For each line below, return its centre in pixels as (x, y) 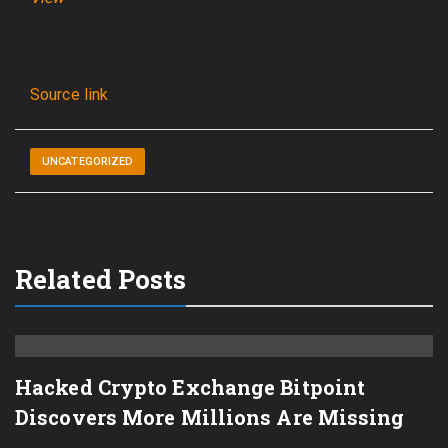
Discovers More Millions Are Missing (210, 417)
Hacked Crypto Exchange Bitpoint (190, 387)
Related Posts (101, 279)
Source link (69, 94)
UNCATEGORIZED (88, 161)
